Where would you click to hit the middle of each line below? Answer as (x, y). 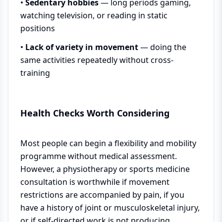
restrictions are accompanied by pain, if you (102, 195)
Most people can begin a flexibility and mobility (108, 143)
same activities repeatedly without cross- (97, 60)
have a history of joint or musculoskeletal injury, (110, 208)
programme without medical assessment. (99, 156)
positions (38, 28)
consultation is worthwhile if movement (95, 182)
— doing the (162, 47)
